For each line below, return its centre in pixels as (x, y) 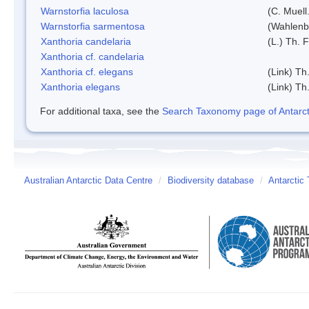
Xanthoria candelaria (86, 41)
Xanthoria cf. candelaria (92, 56)
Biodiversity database (211, 180)
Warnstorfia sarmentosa (93, 26)
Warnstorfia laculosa (85, 11)
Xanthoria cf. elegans (87, 71)
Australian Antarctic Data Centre (88, 180)
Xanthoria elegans (80, 87)
